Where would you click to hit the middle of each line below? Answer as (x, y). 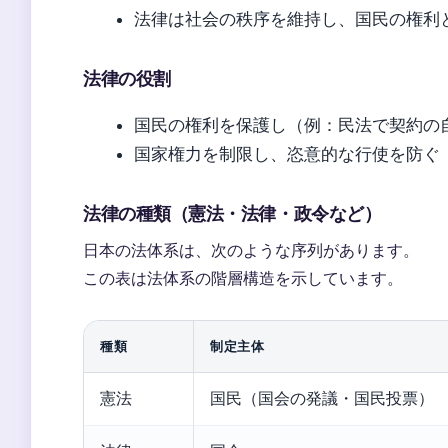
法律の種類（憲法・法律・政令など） (232, 213)
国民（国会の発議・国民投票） (322, 398)
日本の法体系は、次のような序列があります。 (251, 250)
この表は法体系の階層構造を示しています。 (243, 278)
